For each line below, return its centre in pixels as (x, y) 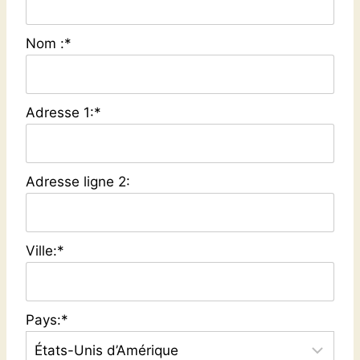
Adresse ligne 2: (78, 181)
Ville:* (45, 250)
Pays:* (47, 319)
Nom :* (49, 43)
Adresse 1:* (63, 112)
